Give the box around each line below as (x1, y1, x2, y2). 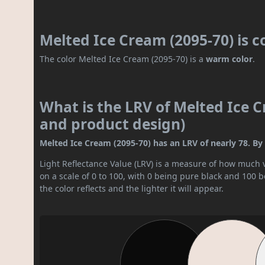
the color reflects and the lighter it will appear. (40, 183, 224, 195)
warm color (206, 53, 253, 65)
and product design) (40, 114, 186, 134)
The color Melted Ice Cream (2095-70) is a (40, 53, 206, 65)
